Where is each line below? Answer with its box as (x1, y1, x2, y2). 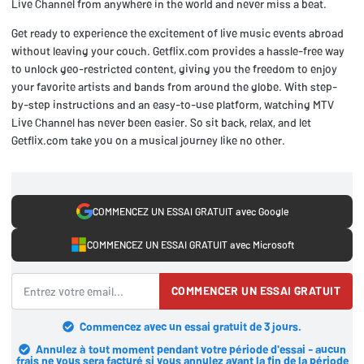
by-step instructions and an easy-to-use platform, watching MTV (11, 97, 334, 111)
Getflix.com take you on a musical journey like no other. (11, 132, 285, 147)
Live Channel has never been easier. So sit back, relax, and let (11, 115, 311, 129)
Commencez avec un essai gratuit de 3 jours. (80, 319, 301, 334)
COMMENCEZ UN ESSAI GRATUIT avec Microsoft (86, 238, 294, 252)
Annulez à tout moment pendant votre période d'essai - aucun (35, 342, 346, 357)
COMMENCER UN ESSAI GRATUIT (171, 284, 340, 298)
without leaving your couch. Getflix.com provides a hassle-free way (11, 43, 344, 58)
